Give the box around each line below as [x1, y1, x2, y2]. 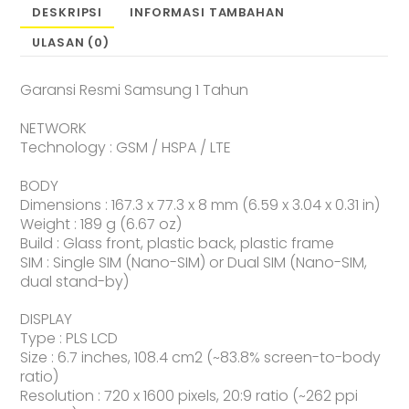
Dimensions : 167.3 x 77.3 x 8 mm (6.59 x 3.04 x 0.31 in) [20, 194, 381, 215]
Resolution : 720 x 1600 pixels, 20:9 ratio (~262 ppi [20, 385, 359, 407]
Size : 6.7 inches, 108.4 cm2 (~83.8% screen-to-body [20, 347, 382, 369]
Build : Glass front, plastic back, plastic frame [20, 232, 335, 254]
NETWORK [20, 117, 88, 139]
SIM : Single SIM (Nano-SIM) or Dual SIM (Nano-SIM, [20, 251, 368, 273]
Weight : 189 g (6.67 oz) [20, 213, 183, 235]
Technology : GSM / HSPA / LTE [20, 136, 232, 158]
